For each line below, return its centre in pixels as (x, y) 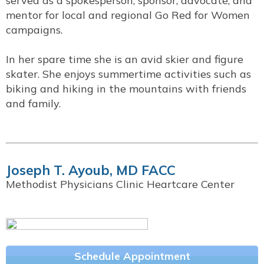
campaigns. (34, 30)
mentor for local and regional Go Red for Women (128, 15)
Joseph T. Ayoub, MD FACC (91, 170)
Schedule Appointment (132, 256)
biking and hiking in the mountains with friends (126, 89)
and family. (33, 103)
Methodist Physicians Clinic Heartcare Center (120, 184)
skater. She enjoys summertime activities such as (128, 74)
